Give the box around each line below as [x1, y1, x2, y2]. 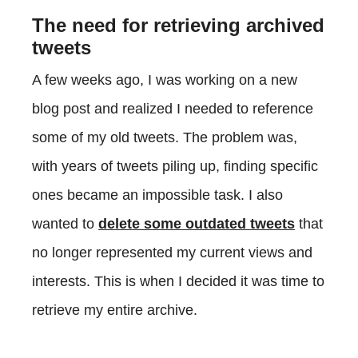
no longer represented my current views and [32, 244, 312, 261]
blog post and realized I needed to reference [32, 100, 313, 117]
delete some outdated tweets [98, 215, 295, 232]
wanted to [32, 215, 98, 232]
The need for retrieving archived [32, 14, 324, 36]
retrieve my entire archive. [32, 301, 197, 318]
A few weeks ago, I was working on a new [32, 71, 297, 88]
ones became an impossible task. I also [32, 186, 283, 203]
